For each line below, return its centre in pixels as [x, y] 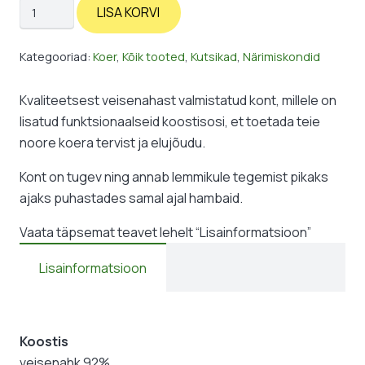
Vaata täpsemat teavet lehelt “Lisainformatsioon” [165, 233]
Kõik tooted [154, 57]
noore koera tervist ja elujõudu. [112, 143]
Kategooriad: [56, 57]
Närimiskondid [281, 57]
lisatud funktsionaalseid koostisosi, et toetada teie [170, 122]
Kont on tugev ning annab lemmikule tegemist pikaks [174, 177]
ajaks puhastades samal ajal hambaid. [131, 198]
